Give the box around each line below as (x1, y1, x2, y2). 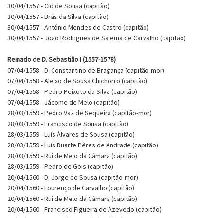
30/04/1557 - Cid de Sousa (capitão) (7, 1, 109, 10)
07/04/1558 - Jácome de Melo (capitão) (7, 97, 120, 107)
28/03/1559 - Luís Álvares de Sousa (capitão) (7, 129, 135, 139)
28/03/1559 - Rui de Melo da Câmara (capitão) (7, 151, 137, 160)
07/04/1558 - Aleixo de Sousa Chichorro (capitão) (7, 76, 147, 85)
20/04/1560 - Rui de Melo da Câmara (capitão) (7, 194, 137, 203)
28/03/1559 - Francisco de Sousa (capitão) (7, 119, 128, 128)
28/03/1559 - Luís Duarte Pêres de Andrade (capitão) (7, 140, 158, 149)
